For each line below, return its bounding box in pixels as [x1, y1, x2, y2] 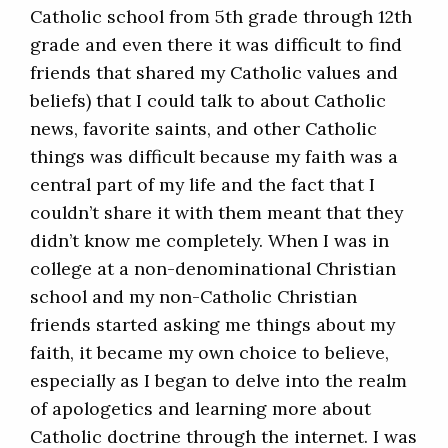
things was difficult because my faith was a [30, 145, 398, 169]
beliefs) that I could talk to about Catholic [30, 89, 386, 113]
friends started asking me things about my [30, 313, 395, 337]
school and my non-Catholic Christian [30, 285, 357, 309]
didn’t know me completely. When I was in [30, 229, 389, 253]
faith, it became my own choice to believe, [30, 341, 389, 365]
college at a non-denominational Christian [30, 257, 396, 281]
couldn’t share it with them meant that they [30, 201, 403, 225]
